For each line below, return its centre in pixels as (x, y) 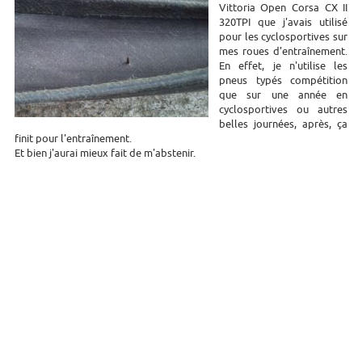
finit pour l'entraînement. (73, 138)
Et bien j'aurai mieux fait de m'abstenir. (105, 153)
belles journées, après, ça (283, 124)
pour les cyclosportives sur (283, 36)
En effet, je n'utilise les (283, 65)
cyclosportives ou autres (283, 109)
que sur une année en (283, 95)
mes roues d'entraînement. (283, 51)
